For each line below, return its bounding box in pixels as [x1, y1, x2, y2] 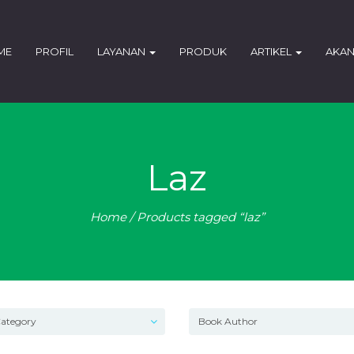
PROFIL [36, 45, 73, 58]
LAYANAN [97, 45, 148, 58]
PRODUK [179, 45, 227, 58]
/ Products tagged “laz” [126, 209, 265, 224]
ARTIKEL [250, 45, 294, 58]
